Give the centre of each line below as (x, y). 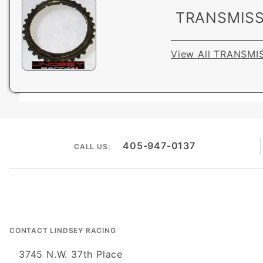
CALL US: (92, 146)
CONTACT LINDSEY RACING (63, 230)
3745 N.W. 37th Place (71, 254)
